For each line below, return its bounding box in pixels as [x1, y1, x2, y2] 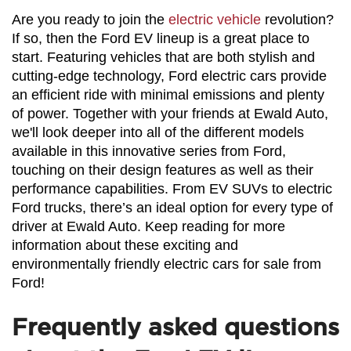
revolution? [261, 11, 334, 27]
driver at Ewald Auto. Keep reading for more [12, 218, 285, 234]
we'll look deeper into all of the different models [12, 124, 304, 140]
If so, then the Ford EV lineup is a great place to [12, 30, 309, 46]
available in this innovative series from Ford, [12, 143, 286, 159]
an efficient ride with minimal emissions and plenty [12, 86, 324, 103]
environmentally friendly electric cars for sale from [12, 255, 321, 272]
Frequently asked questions [12, 314, 339, 340]
